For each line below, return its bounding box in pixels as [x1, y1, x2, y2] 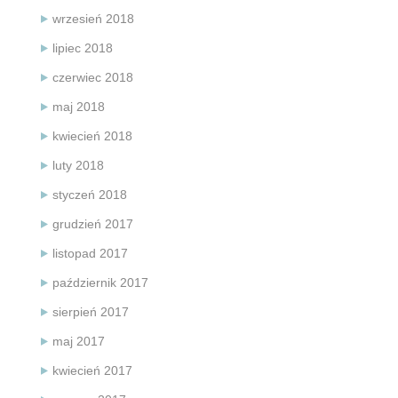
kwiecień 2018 [52, 128, 132, 143]
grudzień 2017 [52, 216, 133, 231]
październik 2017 [52, 275, 148, 290]
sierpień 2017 [52, 304, 129, 319]
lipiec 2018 [52, 40, 113, 55]
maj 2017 [52, 333, 105, 348]
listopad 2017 [52, 245, 128, 260]
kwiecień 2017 [52, 362, 132, 378]
